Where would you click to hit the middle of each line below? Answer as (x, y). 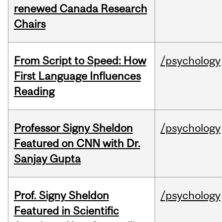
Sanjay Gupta (47, 159)
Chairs (29, 24)
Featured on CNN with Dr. (77, 143)
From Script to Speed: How (80, 61)
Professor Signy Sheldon (73, 128)
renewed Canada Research (80, 9)
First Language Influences (77, 76)
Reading (34, 91)
